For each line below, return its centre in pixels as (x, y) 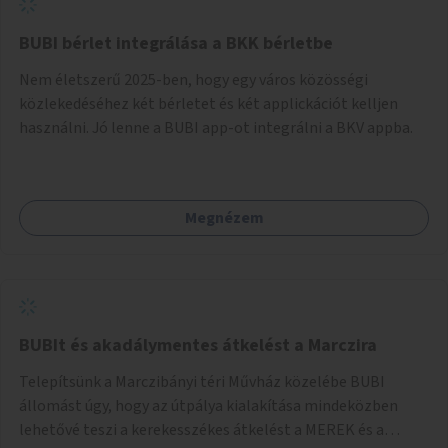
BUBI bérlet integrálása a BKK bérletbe (176, 43)
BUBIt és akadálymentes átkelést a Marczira (198, 345)
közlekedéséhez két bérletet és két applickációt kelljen (208, 103)
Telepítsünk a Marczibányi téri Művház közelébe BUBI (202, 381)
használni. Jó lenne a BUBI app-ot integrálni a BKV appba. (216, 127)
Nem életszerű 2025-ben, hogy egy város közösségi (193, 79)
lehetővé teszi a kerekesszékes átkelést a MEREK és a (201, 429)
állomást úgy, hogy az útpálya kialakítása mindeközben (208, 405)
